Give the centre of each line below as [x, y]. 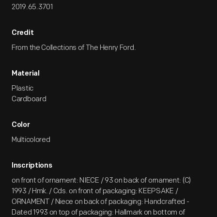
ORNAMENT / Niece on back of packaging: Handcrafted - [101, 202]
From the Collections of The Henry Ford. [74, 48]
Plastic [23, 88]
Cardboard [29, 99]
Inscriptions [32, 166]
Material [26, 74]
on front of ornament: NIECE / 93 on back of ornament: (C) [101, 180]
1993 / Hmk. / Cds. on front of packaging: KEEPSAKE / [95, 191]
